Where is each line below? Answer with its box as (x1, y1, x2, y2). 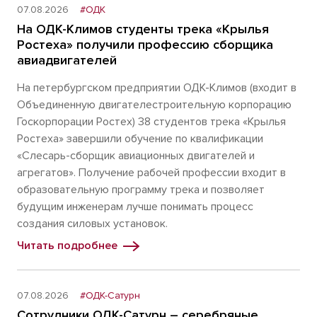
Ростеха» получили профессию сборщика (17, 37, 273, 52)
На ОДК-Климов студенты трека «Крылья (17, 21, 269, 37)
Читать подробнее (17, 238, 117, 253)
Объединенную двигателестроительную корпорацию (17, 98, 292, 112)
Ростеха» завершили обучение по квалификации (17, 132, 263, 146)
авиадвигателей (17, 52, 117, 68)
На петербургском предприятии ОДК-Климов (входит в (17, 81, 296, 95)
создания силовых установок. (17, 217, 168, 231)
